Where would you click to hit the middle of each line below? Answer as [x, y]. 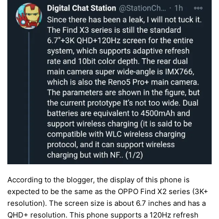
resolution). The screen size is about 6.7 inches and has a [107, 203]
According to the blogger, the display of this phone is [99, 179]
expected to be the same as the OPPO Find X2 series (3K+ [108, 191]
